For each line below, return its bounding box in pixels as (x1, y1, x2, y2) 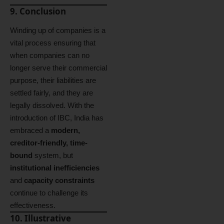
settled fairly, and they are (10, 88, 93, 97)
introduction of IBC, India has (10, 113, 103, 122)
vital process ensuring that (10, 38, 95, 47)
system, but (32, 150, 73, 159)
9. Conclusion (10, 5, 66, 17)
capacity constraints (24, 175, 94, 184)
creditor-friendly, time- (10, 138, 87, 147)
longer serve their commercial (10, 63, 107, 72)
